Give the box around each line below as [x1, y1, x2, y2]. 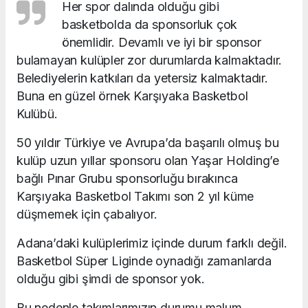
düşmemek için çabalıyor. [16, 206, 157, 221]
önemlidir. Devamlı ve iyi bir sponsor [61, 34, 261, 49]
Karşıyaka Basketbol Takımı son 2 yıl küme [16, 188, 254, 203]
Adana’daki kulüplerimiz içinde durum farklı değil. [16, 235, 287, 250]
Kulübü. [16, 106, 58, 121]
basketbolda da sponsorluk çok [61, 16, 238, 32]
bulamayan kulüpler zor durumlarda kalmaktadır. [16, 52, 283, 67]
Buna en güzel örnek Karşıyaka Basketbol [16, 88, 248, 103]
